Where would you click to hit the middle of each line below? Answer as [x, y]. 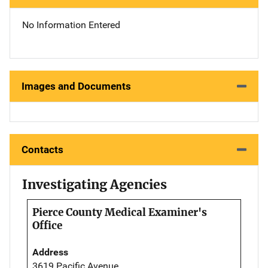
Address [50, 252]
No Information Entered [71, 25]
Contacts [42, 149]
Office [47, 225]
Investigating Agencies [95, 184]
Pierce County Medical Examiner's [120, 212]
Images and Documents [76, 86]
